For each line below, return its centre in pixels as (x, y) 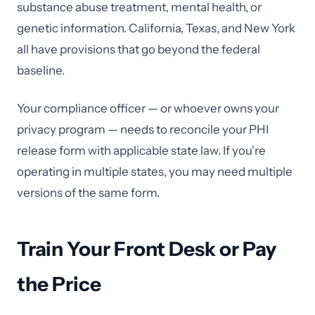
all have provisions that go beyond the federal (139, 49)
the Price (59, 284)
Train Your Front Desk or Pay (147, 249)
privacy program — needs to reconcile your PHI (143, 129)
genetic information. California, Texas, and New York (156, 28)
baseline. (41, 70)
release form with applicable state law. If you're (141, 150)
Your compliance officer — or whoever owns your (148, 108)
